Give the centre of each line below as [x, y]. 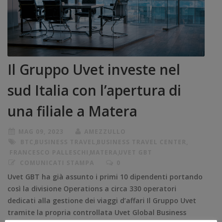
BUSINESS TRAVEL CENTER [141, 142]
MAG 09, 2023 [41, 131]
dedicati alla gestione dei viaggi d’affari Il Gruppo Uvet [102, 200]
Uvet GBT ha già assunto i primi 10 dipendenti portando [105, 176]
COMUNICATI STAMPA [57, 163]
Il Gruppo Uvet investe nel [94, 69]
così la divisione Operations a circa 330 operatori [92, 188]
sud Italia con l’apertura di [94, 90]
